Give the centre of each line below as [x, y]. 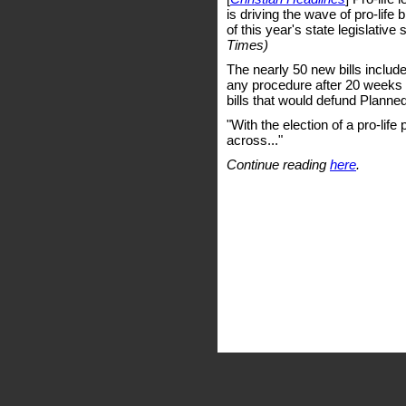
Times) [247, 45]
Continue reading [278, 164]
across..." [255, 140]
